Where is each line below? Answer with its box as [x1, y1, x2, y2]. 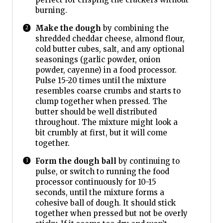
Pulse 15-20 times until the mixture [35, 75, 166, 85]
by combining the [101, 23, 169, 33]
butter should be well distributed [35, 107, 157, 116]
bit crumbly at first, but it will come [35, 127, 167, 137]
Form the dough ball [35, 156, 116, 166]
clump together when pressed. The [35, 96, 167, 106]
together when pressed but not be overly [35, 208, 188, 218]
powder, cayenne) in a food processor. [35, 65, 177, 75]
